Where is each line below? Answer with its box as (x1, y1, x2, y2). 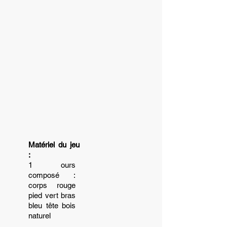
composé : (28, 171, 75, 179)
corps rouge (28, 181, 75, 190)
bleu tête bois (28, 201, 75, 210)
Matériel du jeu (28, 140, 80, 149)
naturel (28, 211, 51, 220)
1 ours (28, 161, 75, 169)
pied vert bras (28, 191, 75, 200)
